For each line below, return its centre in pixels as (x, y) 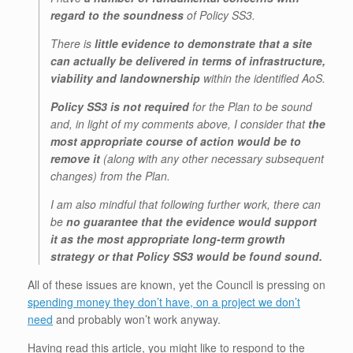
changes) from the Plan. (110, 176)
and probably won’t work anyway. (137, 320)
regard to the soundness (117, 15)
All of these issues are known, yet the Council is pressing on (176, 285)
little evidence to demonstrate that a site (203, 44)
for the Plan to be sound (251, 107)
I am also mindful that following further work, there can (186, 204)
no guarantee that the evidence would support (191, 222)
